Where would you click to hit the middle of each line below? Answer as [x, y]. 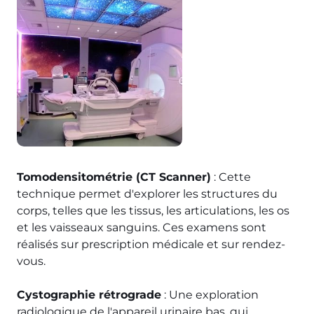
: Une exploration [210, 294]
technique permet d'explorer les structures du [147, 193]
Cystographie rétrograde [89, 294]
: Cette [231, 177]
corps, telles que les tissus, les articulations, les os [153, 210]
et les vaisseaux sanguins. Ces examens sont [142, 227]
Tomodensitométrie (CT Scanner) [114, 177]
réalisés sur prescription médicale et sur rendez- [151, 244]
